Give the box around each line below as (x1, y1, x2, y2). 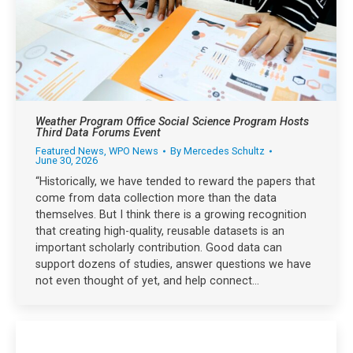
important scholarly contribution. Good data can (35, 241, 282, 255)
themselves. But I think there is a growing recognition (35, 208, 307, 222)
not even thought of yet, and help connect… (35, 274, 259, 288)
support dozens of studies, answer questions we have (35, 258, 311, 272)
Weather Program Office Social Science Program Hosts (35, 115, 309, 129)
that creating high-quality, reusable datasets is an (35, 225, 284, 239)
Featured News (35, 145, 104, 158)
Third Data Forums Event (35, 126, 161, 140)
